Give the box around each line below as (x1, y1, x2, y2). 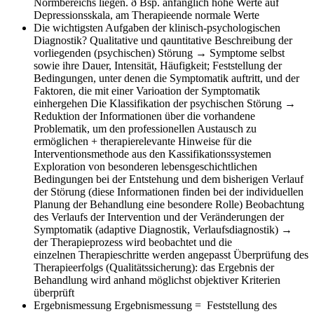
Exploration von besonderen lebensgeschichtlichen (34, 160, 257, 172)
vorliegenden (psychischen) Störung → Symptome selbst (34, 46, 285, 59)
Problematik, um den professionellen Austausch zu (34, 122, 257, 135)
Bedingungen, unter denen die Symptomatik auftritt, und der (34, 71, 299, 84)
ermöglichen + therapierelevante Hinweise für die (34, 135, 252, 147)
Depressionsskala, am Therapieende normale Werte (34, 8, 259, 21)
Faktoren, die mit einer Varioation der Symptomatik (34, 84, 260, 97)
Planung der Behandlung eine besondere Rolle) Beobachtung (34, 198, 304, 210)
